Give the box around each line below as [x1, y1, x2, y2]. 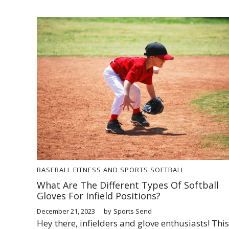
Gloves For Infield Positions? [37, 189, 161, 202]
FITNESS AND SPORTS [73, 165, 148, 174]
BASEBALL [37, 165, 71, 174]
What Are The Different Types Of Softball [37, 178, 219, 191]
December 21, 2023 [37, 206, 95, 216]
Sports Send [113, 206, 152, 216]
